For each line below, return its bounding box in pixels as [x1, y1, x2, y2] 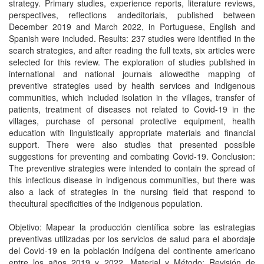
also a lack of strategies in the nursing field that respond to [9, 186, 255, 197]
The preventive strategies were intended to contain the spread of [9, 162, 255, 174]
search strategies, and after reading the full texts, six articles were [9, 44, 255, 56]
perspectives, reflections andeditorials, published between [9, 9, 255, 21]
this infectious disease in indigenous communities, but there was [9, 174, 255, 186]
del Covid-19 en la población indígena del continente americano [9, 245, 255, 256]
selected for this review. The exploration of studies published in [9, 56, 255, 68]
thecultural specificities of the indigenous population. [9, 197, 207, 209]
